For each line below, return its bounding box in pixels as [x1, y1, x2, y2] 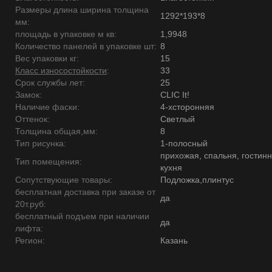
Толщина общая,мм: [15, 126, 98, 136]
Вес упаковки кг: [15, 53, 79, 63]
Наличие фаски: [15, 102, 80, 112]
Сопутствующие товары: [15, 175, 112, 185]
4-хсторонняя [160, 102, 214, 112]
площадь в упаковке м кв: [15, 29, 117, 39]
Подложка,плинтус [160, 175, 234, 185]
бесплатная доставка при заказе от [15, 187, 155, 197]
